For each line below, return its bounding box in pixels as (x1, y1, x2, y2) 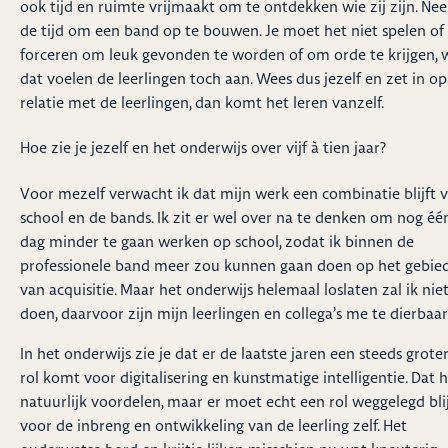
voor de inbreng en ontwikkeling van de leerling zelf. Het (20, 415, 407, 435)
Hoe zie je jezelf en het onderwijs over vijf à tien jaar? (20, 138, 386, 158)
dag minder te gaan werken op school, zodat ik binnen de (20, 231, 414, 251)
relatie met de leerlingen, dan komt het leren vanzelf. (20, 93, 384, 113)
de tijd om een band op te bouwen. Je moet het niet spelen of (20, 21, 444, 41)
